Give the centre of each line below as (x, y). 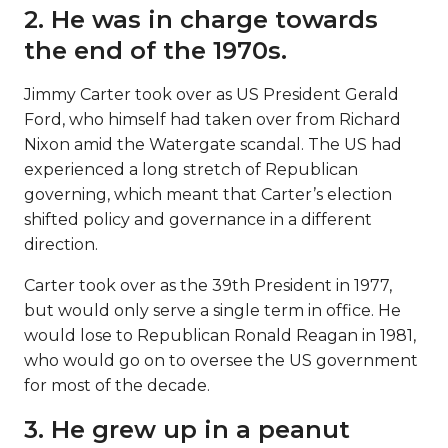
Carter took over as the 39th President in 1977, (208, 285)
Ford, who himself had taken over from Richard (212, 119)
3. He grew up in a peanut (187, 429)
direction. (61, 244)
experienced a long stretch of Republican (191, 169)
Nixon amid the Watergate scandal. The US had (213, 144)
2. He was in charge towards (201, 19)
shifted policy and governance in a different (198, 219)
